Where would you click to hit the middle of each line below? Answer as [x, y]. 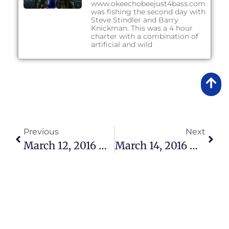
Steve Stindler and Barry [134, 20]
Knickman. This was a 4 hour [142, 28]
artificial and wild [121, 44]
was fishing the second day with [148, 12]
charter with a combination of [144, 36]
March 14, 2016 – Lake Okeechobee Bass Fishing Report [193, 145]
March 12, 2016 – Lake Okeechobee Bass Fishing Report [103, 145]
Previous [41, 131]
